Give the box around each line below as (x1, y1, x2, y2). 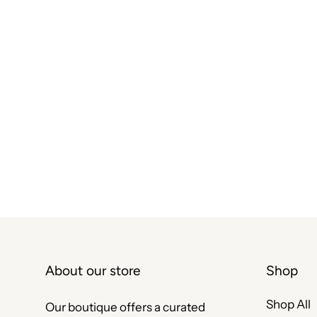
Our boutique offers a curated (45, 300, 205, 315)
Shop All (266, 297, 311, 312)
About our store (45, 263, 140, 279)
